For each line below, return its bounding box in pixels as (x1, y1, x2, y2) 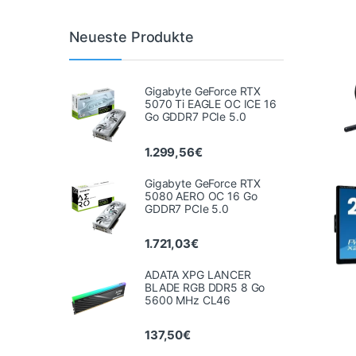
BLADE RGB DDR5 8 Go (145, 280, 265, 294)
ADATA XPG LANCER (145, 267, 251, 281)
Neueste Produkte (69, 28, 194, 45)
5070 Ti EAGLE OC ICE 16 (145, 97, 277, 111)
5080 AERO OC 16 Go (145, 188, 257, 203)
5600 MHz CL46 (145, 292, 231, 307)
